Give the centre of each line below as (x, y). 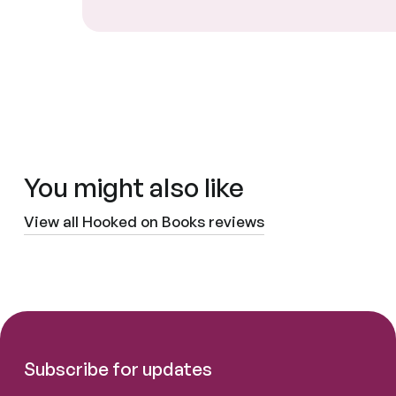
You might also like (134, 187)
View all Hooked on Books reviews (145, 221)
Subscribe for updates (118, 368)
